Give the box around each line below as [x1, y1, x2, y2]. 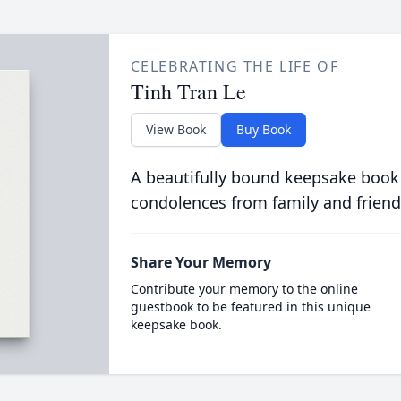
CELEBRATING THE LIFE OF [130, 56, 339, 76]
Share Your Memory [130, 252, 271, 272]
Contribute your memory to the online [130, 280, 358, 297]
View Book [145, 121, 206, 138]
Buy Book [235, 121, 291, 138]
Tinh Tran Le [130, 77, 246, 106]
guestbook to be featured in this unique [130, 298, 371, 315]
